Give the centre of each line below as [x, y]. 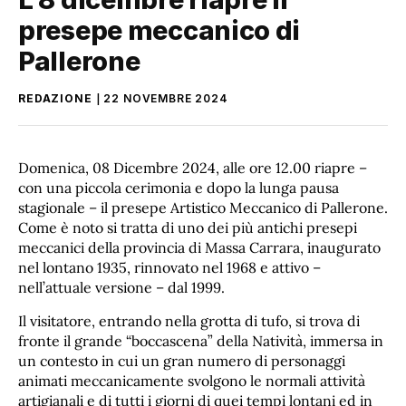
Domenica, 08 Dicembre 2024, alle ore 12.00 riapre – [193, 167]
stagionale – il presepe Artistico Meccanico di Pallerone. [203, 207]
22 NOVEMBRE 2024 [166, 98]
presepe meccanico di [159, 30]
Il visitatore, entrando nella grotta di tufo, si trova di [189, 321]
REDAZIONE [55, 98]
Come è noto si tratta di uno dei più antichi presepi [188, 227]
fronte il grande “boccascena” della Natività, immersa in [201, 341]
